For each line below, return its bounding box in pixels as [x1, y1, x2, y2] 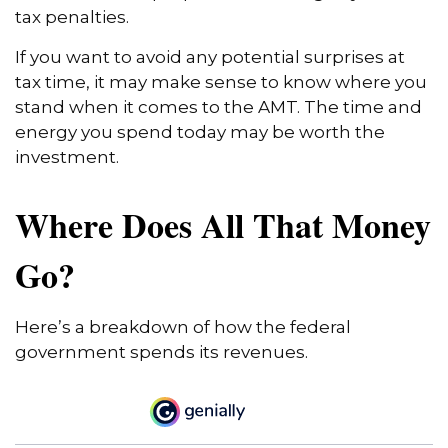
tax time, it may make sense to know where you [15, 72, 427, 93]
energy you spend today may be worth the [15, 122, 385, 143]
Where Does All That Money [15, 200, 431, 251]
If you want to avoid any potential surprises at [15, 47, 405, 68]
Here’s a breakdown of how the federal [15, 317, 351, 338]
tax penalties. [15, 7, 129, 28]
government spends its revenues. [15, 342, 308, 363]
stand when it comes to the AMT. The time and [15, 97, 422, 118]
